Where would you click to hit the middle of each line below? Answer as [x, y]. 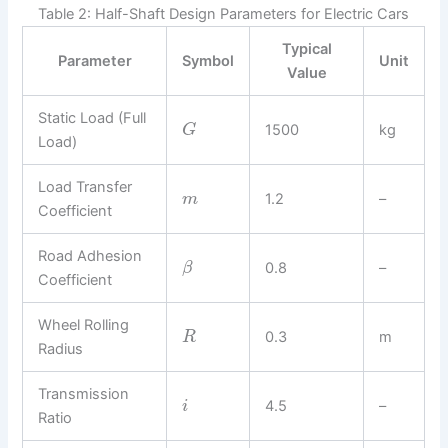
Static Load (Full [92, 117]
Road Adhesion [90, 255]
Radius [61, 348]
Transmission [84, 393]
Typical [306, 48]
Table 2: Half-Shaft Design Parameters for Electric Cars [224, 13]
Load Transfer [85, 186]
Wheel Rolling [84, 324]
